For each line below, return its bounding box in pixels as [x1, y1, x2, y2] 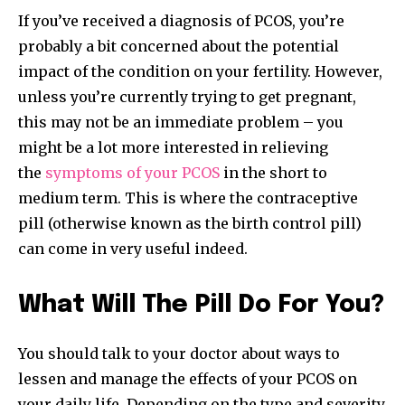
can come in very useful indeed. [18, 240, 248, 259]
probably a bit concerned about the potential [18, 37, 339, 56]
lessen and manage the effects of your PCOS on [18, 370, 357, 389]
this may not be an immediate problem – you [18, 113, 344, 132]
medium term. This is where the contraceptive [18, 189, 358, 208]
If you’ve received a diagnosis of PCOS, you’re [18, 12, 344, 31]
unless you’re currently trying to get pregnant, [18, 88, 356, 107]
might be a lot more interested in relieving [18, 138, 328, 157]
